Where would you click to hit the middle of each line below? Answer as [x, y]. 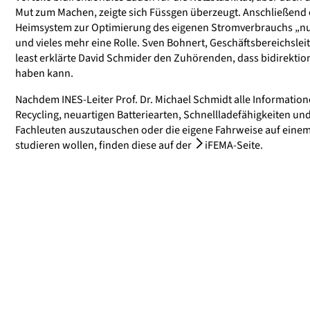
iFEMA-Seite [232, 145]
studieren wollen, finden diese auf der [104, 145]
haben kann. [44, 73]
